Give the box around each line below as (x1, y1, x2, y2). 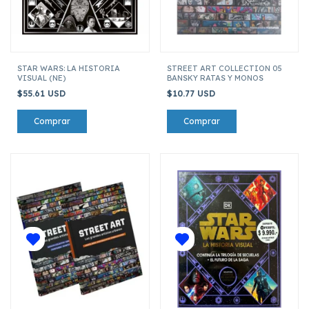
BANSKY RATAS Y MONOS (166, 72, 263, 83)
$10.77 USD (166, 88, 218, 99)
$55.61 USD (17, 88, 68, 99)
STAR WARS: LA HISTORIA (17, 63, 120, 73)
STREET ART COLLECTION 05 (166, 63, 282, 73)
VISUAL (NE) (17, 72, 66, 83)
